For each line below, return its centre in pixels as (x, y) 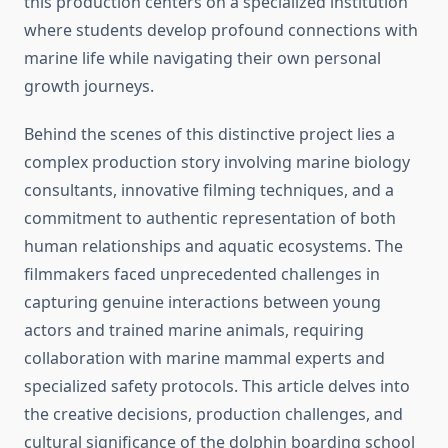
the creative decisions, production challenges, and (213, 414)
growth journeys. (89, 86)
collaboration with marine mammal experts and (204, 358)
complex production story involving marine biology (217, 162)
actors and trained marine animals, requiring (194, 330)
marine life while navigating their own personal (202, 58)
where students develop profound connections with (221, 30)
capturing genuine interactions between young (202, 302)
